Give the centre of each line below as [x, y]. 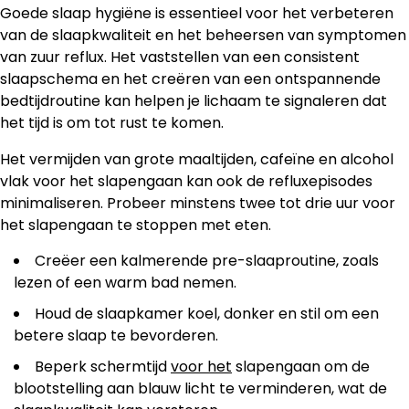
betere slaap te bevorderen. [116, 336]
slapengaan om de [301, 367]
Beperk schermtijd [103, 367]
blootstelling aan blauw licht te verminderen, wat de [200, 389]
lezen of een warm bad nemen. [125, 283]
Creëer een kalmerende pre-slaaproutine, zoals [207, 261]
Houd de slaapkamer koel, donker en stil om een [207, 314]
